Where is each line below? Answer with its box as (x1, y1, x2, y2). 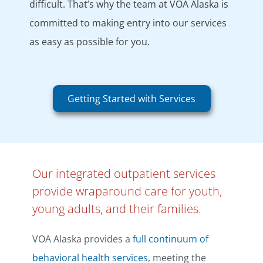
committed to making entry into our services (29, 16, 227, 29)
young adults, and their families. (32, 200, 201, 217)
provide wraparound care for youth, (32, 183, 222, 199)
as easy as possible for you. (29, 35, 150, 48)
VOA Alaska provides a (32, 232, 133, 245)
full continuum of (133, 232, 208, 245)
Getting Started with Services (68, 92, 195, 105)
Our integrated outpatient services (32, 165, 215, 181)
